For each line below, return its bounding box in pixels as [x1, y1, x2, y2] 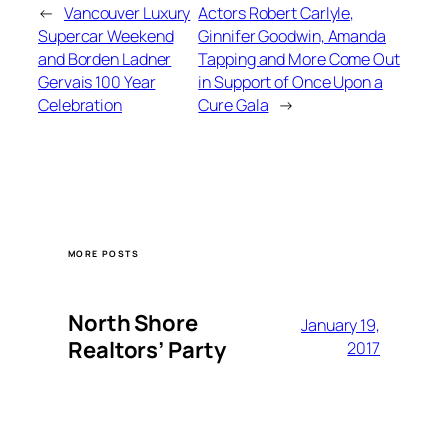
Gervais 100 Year [38, 70, 156, 93]
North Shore [68, 308, 198, 339]
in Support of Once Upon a [198, 70, 383, 93]
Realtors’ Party [68, 335, 226, 366]
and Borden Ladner [38, 47, 172, 70]
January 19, [301, 314, 380, 337]
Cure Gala [198, 93, 269, 116]
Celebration [38, 93, 122, 116]
